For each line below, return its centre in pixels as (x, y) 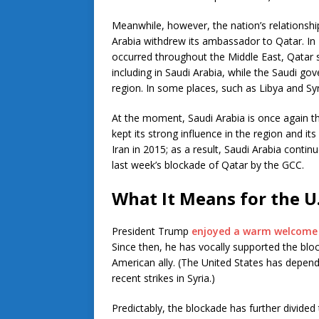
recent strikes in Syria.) (163, 278)
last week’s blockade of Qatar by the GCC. (208, 165)
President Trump (152, 231)
